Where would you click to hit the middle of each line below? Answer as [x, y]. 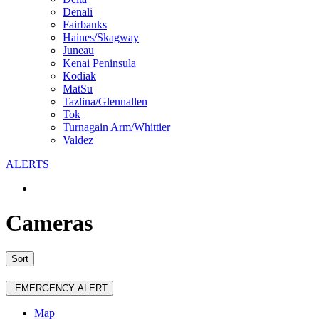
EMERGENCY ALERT [61, 288]
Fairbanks [85, 24]
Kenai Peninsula [99, 63]
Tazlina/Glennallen [105, 101]
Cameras [49, 223]
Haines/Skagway [101, 37]
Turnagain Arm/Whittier [116, 127]
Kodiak [79, 75]
